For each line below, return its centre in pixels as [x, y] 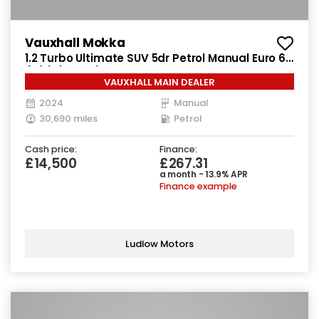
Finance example [198, 186]
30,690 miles [68, 119]
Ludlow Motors [159, 244]
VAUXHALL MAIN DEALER [159, 82]
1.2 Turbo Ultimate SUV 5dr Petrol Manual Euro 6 [155, 58]
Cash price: [51, 149]
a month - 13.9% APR [204, 174]
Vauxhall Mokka [75, 43]
